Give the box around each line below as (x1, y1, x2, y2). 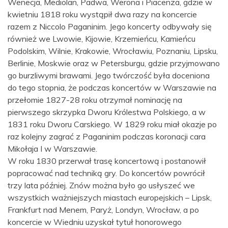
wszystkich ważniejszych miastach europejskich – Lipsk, (8, 192, 212, 203)
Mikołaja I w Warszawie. (8, 144, 97, 154)
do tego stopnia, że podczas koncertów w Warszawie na (8, 82, 216, 93)
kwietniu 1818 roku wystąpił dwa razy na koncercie (8, 9, 197, 20)
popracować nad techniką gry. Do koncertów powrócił (8, 168, 205, 179)
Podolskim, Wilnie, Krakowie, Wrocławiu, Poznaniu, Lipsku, (8, 46, 218, 56)
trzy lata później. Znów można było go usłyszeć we (8, 180, 195, 191)
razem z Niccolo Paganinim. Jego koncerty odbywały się (8, 21, 212, 32)
